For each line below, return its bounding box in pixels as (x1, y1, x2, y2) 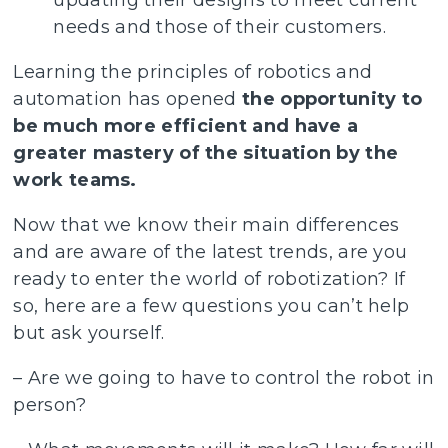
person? (13, 394, 87, 417)
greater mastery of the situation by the (13, 142, 399, 165)
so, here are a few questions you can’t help (13, 295, 410, 318)
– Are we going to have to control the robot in (13, 367, 435, 390)
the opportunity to (242, 88, 423, 111)
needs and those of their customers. (53, 16, 386, 39)
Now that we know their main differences (13, 214, 400, 237)
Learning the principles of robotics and (13, 61, 373, 84)
